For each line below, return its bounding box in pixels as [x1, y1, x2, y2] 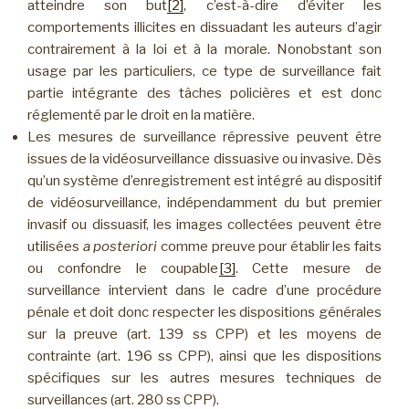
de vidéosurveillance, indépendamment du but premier [27, 194, 382, 212]
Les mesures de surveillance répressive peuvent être [27, 129, 382, 146]
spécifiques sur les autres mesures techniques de [27, 370, 382, 387]
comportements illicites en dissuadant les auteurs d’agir [27, 19, 382, 37]
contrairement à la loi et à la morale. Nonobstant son [27, 41, 382, 58]
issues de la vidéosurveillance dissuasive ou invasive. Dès [27, 151, 382, 168]
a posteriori [82, 238, 158, 256]
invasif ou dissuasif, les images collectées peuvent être [27, 216, 382, 234]
